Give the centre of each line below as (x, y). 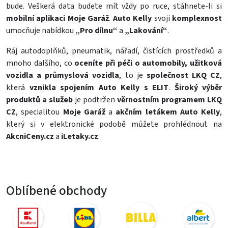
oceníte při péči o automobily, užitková (148, 63)
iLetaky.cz (80, 136)
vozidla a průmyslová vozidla (63, 75)
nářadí (126, 51)
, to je (133, 75)
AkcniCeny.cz (30, 136)
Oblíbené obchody (56, 191)
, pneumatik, (91, 51)
